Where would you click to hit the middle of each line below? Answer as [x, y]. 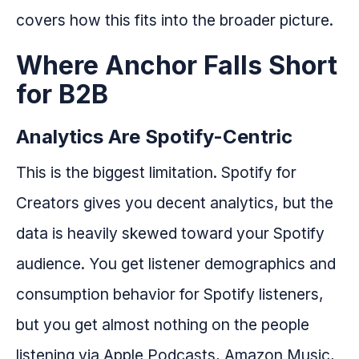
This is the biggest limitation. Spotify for [156, 172]
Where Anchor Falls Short [177, 65]
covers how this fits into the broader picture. [175, 20]
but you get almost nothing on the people [163, 324]
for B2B [62, 94]
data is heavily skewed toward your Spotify [170, 233]
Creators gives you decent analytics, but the [175, 202]
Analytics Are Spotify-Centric [154, 136]
